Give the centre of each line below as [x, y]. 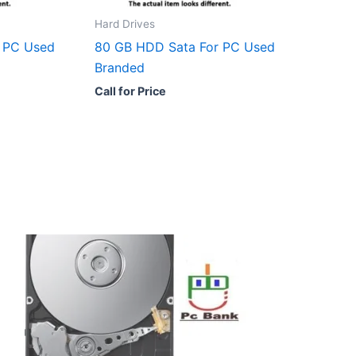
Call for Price [130, 91]
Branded [120, 67]
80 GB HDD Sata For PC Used [185, 46]
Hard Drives [125, 23]
